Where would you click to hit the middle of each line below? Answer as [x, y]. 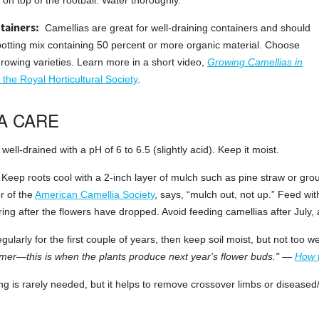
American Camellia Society [95, 194]
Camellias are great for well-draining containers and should [178, 28]
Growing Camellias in [255, 62]
